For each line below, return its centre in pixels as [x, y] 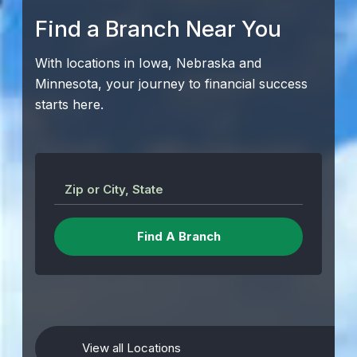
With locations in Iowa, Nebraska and [148, 63]
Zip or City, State [114, 189]
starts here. [69, 104]
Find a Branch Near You [158, 29]
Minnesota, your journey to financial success [171, 84]
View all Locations [131, 348]
